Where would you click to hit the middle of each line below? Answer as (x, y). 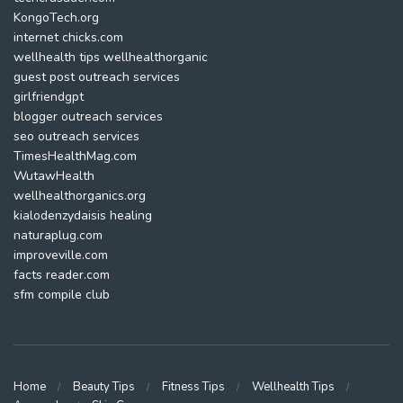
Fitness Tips (193, 386)
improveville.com (61, 255)
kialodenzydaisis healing (83, 215)
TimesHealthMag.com (75, 156)
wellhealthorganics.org (80, 196)
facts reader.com (62, 275)
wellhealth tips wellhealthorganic (111, 57)
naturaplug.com (58, 235)
